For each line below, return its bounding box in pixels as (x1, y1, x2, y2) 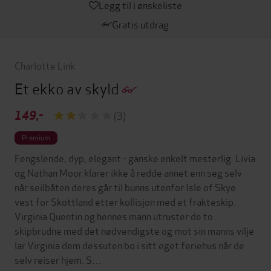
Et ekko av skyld (15, 77, 122, 99)
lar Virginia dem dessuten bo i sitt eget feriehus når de (15, 238, 244, 252)
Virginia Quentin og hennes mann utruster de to (15, 209, 213, 223)
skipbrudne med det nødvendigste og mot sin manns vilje (15, 223, 254, 238)
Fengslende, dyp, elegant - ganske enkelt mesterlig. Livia (15, 151, 255, 165)
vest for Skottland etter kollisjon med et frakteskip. (15, 194, 236, 209)
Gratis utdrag (112, 17, 169, 31)
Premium (22, 132, 50, 143)
